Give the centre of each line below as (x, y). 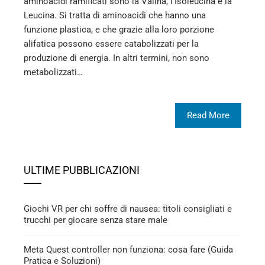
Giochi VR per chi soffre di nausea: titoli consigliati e (128, 209)
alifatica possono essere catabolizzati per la (111, 43)
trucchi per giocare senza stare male (96, 220)
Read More (208, 115)
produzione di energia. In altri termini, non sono (117, 58)
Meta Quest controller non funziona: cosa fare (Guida (128, 249)
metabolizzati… (53, 72)
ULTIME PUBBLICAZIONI (82, 170)
